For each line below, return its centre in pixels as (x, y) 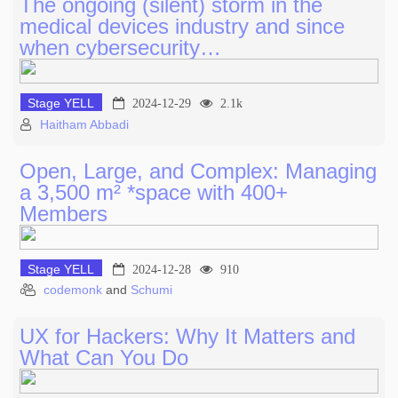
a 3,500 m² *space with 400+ (154, 192)
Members (64, 213)
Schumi (151, 290)
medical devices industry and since (182, 27)
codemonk (73, 290)
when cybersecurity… (120, 48)
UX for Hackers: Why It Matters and (187, 337)
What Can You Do (104, 358)
